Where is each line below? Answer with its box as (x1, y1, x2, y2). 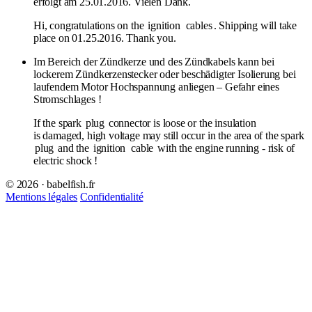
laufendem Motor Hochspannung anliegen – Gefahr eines (33, 80, 279, 93)
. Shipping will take (213, 19, 297, 31)
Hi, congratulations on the (33, 19, 147, 31)
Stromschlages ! (33, 93, 102, 105)
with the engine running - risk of (155, 141, 295, 154)
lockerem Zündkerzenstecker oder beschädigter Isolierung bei (33, 68, 296, 80)
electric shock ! (33, 154, 98, 166)
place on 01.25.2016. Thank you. (33, 31, 176, 44)
